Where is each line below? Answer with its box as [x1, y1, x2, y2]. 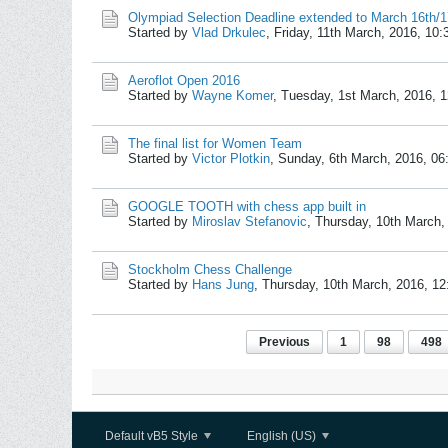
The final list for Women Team [128, 136, 302, 151]
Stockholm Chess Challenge [128, 262, 292, 277]
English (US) [247, 429, 319, 443]
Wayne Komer [192, 88, 273, 103]
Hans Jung [192, 277, 254, 292]
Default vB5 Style [105, 429, 201, 443]
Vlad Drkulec [192, 25, 266, 40]
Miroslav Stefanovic [192, 214, 307, 229]
